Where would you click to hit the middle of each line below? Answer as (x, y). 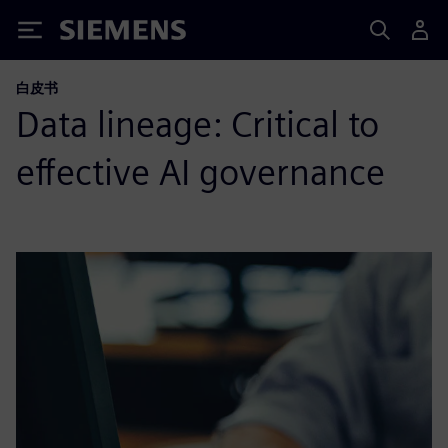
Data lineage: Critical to (197, 124)
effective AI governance (200, 172)
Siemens (93, 33)
